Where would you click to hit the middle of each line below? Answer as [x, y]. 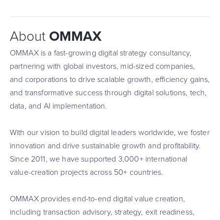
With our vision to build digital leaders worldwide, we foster [110, 133]
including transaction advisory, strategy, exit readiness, [102, 212]
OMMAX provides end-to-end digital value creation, [97, 199]
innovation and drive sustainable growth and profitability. [106, 146]
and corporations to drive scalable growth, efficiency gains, [110, 80]
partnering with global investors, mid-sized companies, [103, 66]
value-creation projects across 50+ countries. [87, 172]
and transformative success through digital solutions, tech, [109, 93]
